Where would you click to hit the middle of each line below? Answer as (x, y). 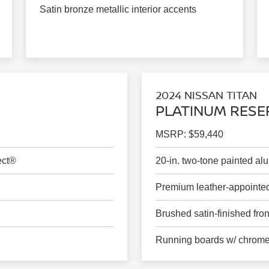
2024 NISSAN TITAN (206, 95)
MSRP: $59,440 (189, 134)
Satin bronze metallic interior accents (118, 10)
